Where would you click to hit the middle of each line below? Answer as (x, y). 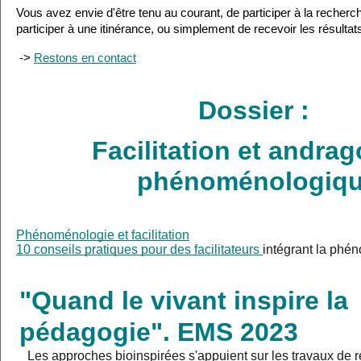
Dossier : (258, 111)
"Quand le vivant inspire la (184, 301)
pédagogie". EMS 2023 (162, 332)
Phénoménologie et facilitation (103, 235)
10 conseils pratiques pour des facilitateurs (139, 250)
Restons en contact (85, 58)
